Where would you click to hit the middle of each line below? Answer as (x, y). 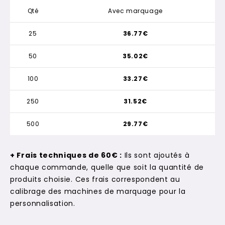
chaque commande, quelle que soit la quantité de (107, 167)
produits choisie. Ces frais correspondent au (95, 179)
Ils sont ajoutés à (156, 155)
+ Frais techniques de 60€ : (66, 155)
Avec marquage (135, 11)
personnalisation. (43, 203)
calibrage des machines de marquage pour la (98, 191)
